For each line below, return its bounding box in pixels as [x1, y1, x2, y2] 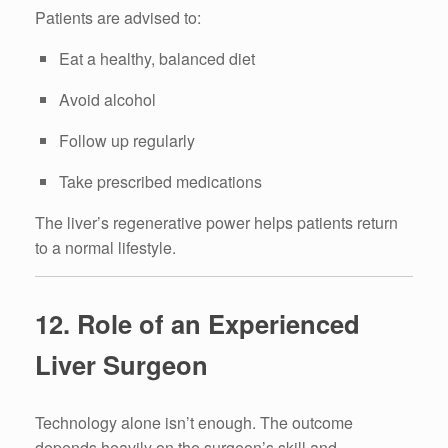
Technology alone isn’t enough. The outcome [35, 411, 353, 435]
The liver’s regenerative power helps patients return [35, 210, 398, 234]
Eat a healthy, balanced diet [59, 46, 255, 70]
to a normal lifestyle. [35, 235, 176, 259]
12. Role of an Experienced [35, 304, 360, 342]
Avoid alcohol [59, 87, 156, 111]
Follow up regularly [59, 128, 195, 152]
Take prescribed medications [59, 169, 262, 193]
